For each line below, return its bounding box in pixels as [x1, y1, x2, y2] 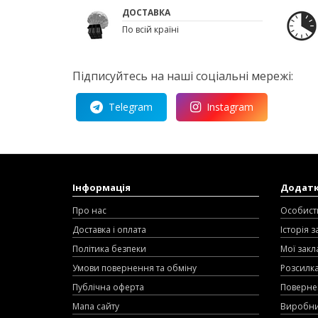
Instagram [207, 99, 253, 114]
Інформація [72, 180, 131, 194]
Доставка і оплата [72, 223, 146, 236]
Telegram [109, 99, 153, 114]
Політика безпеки [72, 242, 146, 255]
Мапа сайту [72, 300, 119, 312]
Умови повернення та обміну [72, 261, 197, 274]
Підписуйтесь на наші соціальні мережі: [72, 67, 293, 84]
